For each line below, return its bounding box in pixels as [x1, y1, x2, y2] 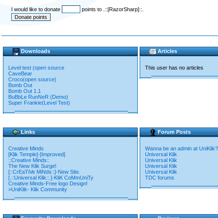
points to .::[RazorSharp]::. [80, 6, 144, 12]
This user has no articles [145, 65, 203, 71]
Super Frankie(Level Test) [8, 100, 70, 106]
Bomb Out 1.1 [8, 88, 41, 94]
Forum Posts [158, 129, 191, 135]
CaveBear [8, 71, 32, 76]
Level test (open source [8, 65, 64, 71]
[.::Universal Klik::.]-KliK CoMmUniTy [8, 175, 93, 181]
